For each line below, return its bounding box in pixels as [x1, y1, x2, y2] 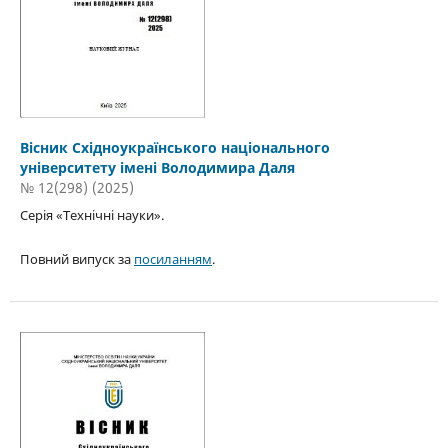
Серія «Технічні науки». [19, 206, 164, 225]
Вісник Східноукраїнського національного [19, 138, 330, 158]
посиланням [133, 250, 212, 269]
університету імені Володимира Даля [19, 158, 295, 178]
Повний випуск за [19, 250, 134, 269]
